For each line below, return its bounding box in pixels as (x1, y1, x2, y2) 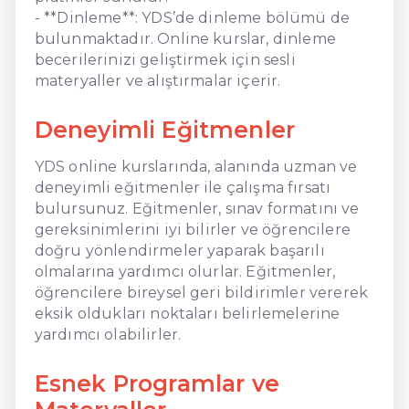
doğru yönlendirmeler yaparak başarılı (34, 241, 325, 259)
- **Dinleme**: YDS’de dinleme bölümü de (34, 8, 351, 26)
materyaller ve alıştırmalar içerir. (34, 71, 281, 89)
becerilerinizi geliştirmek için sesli (34, 50, 296, 68)
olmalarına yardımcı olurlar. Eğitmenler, (34, 262, 336, 280)
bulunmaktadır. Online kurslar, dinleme (34, 29, 336, 47)
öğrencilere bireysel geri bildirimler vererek (34, 283, 368, 301)
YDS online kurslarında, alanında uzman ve (34, 157, 358, 175)
